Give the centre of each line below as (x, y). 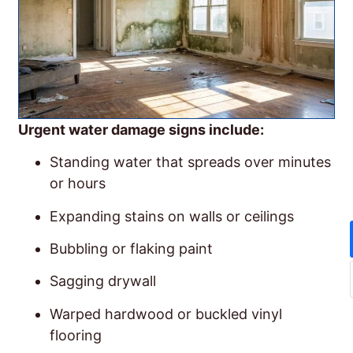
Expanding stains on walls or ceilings (172, 216)
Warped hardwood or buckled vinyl (166, 314)
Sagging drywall (103, 281)
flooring (76, 335)
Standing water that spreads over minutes (190, 162)
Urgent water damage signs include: (141, 129)
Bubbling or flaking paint (131, 248)
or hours (78, 184)
